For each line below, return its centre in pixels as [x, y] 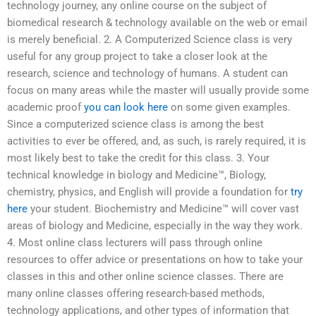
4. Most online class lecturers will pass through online [135, 243]
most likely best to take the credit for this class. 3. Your [138, 158]
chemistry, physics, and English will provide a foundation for [149, 192]
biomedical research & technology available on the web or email [157, 23]
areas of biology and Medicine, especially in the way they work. [155, 226]
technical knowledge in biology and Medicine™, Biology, [136, 175]
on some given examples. [229, 108]
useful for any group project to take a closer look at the [137, 57]
